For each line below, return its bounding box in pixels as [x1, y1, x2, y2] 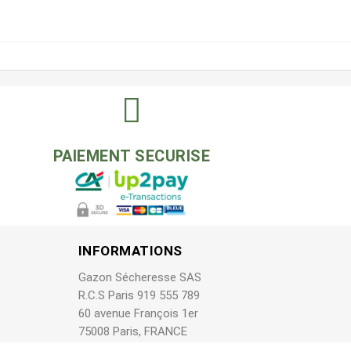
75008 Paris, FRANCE [78, 324, 187, 339]
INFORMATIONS [78, 243, 183, 259]
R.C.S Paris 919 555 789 [78, 288, 203, 303]
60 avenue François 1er [78, 306, 198, 321]
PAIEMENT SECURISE [52, 147, 211, 166]
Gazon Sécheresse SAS [78, 270, 201, 285]
